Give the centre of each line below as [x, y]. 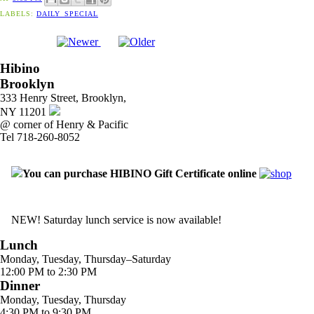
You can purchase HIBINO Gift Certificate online [141, 173]
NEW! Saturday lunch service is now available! [116, 219]
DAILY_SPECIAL [67, 13]
